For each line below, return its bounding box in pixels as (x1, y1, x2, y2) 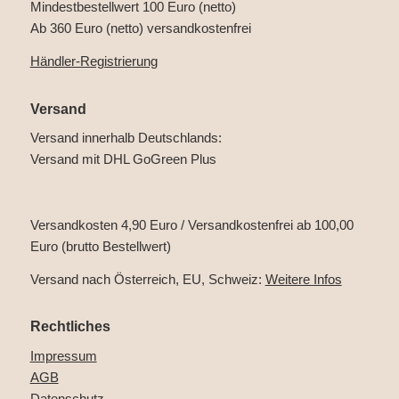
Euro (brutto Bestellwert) (29, 238, 171, 254)
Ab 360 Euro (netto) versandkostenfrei (29, 20, 251, 37)
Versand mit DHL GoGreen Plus (29, 151, 216, 167)
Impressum (29, 348, 97, 364)
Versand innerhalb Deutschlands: (29, 130, 222, 146)
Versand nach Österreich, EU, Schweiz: (29, 271, 265, 287)
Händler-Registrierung (29, 53, 158, 69)
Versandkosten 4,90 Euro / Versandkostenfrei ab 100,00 (29, 216, 354, 232)
